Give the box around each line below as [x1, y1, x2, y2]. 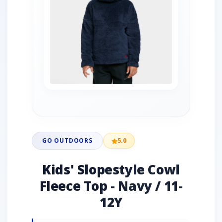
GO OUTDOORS [42, 136, 93, 145]
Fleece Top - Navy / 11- [39, 177, 183, 195]
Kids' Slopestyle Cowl [42, 161, 180, 178]
